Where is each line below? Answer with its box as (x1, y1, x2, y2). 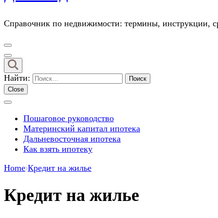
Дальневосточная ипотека (23, 134, 121, 144)
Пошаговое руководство (23, 113, 114, 123)
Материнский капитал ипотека (23, 124, 140, 133)
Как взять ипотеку (23, 144, 92, 154)
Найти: (4, 73, 30, 83)
